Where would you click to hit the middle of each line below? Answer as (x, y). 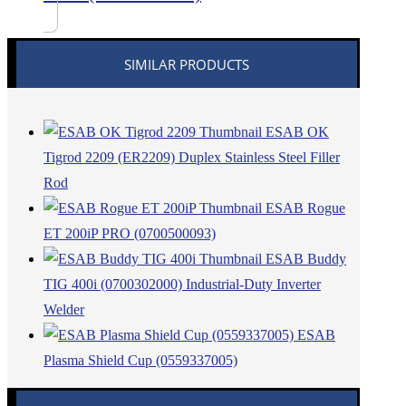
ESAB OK (297, 132)
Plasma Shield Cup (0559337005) (140, 361)
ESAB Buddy (306, 259)
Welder (64, 310)
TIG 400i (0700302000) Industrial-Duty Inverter (182, 285)
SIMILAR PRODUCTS (186, 65)
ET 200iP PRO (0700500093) (130, 234)
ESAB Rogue (305, 208)
